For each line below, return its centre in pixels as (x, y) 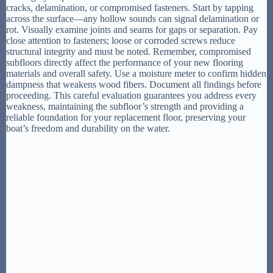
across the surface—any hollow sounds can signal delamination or (133, 18)
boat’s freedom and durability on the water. (88, 128)
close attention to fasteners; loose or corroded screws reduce (121, 40)
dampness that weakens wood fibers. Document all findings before (134, 84)
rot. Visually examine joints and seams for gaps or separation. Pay (132, 29)
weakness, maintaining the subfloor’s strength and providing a (125, 106)
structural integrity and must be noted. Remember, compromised (129, 51)
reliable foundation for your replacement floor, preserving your (126, 117)
